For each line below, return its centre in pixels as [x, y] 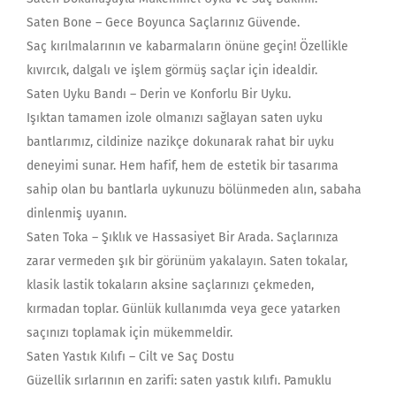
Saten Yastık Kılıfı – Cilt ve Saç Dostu [130, 356]
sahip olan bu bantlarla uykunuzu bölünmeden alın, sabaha [194, 189]
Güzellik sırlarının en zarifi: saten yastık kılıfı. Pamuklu [179, 380]
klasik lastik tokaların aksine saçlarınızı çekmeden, [170, 285]
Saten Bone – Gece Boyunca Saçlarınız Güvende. [163, 22]
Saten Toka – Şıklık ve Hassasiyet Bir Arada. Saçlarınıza [183, 237]
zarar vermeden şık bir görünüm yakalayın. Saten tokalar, [187, 261]
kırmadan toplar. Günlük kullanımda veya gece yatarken [183, 308]
